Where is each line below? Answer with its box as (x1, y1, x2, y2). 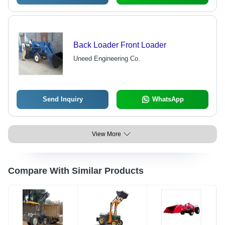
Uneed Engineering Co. (73, 55, 140, 63)
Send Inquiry (42, 95, 83, 103)
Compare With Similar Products (8, 166, 144, 176)
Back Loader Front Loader (73, 41, 166, 50)
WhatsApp (152, 95, 184, 103)
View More (92, 131, 121, 138)
